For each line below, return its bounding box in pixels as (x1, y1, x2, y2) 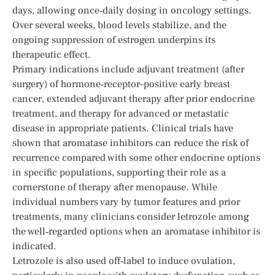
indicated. (12, 239, 56, 252)
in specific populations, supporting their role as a (12, 166, 226, 179)
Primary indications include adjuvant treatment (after (12, 63, 244, 76)
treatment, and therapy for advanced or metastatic (12, 107, 229, 120)
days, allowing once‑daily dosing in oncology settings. (12, 4, 252, 17)
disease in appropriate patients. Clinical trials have (12, 122, 233, 134)
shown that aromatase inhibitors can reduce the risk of (12, 136, 249, 149)
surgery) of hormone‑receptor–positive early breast (12, 77, 230, 90)
